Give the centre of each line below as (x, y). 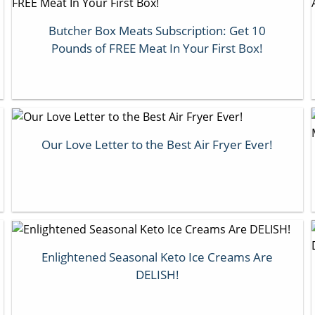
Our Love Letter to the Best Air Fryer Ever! (157, 145)
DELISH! (157, 275)
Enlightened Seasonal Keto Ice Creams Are (157, 257)
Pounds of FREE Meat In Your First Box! (157, 48)
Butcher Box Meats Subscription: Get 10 (157, 30)
